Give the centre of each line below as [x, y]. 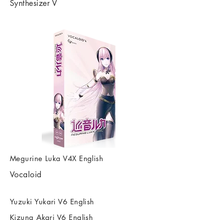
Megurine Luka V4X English [57, 158]
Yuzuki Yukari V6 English [52, 202]
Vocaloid [26, 175]
